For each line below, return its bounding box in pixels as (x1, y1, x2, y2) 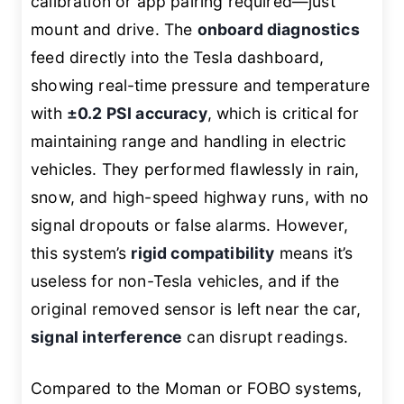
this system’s (31, 243, 132, 262)
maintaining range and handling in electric (31, 131, 347, 151)
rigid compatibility (131, 243, 275, 262)
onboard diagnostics (197, 19, 360, 39)
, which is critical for (207, 103, 360, 123)
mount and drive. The (31, 19, 197, 39)
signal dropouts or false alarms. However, (31, 215, 348, 234)
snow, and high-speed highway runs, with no (31, 187, 370, 207)
